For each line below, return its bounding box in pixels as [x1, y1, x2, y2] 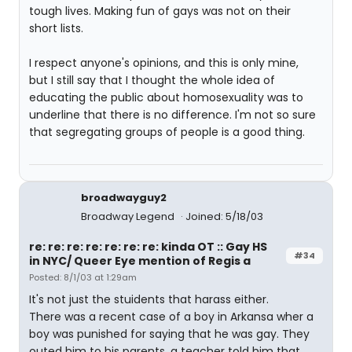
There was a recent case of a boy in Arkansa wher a [29, 309, 313, 324]
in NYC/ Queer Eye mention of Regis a [29, 253, 251, 269]
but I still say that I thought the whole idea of [29, 72, 275, 88]
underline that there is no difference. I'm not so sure [29, 107, 316, 123]
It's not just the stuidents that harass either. [29, 291, 269, 307]
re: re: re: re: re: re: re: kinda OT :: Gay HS [29, 239, 267, 255]
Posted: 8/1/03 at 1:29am [29, 271, 137, 284]
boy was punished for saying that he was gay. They [29, 326, 310, 342]
